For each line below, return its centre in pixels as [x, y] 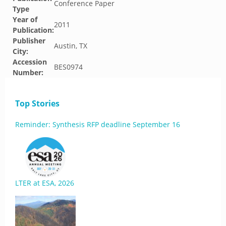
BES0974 [68, 67]
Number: [28, 72]
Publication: [33, 30]
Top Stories [37, 103]
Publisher [29, 41]
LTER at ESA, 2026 [45, 183]
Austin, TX [71, 46]
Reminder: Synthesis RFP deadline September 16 [98, 124]
